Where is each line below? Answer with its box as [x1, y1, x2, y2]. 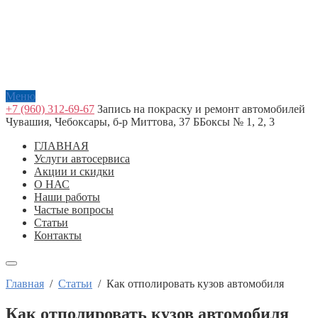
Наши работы [34, 191, 100, 203]
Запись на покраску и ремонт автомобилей [97, 103, 305, 115]
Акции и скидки [34, 165, 114, 177]
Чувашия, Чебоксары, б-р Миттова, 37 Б [6, 116, 199, 128]
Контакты [34, 229, 82, 241]
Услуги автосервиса [34, 153, 130, 165]
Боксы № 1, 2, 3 [199, 116, 275, 128]
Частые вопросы [34, 204, 114, 216]
